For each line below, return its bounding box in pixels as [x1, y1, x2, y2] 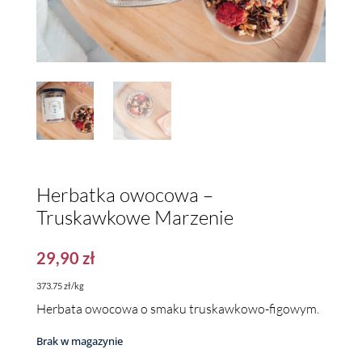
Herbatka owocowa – [36, 182, 213, 207]
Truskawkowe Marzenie [36, 204, 234, 229]
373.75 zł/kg [36, 280, 84, 291]
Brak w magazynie [36, 333, 123, 348]
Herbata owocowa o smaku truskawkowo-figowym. [36, 300, 319, 317]
